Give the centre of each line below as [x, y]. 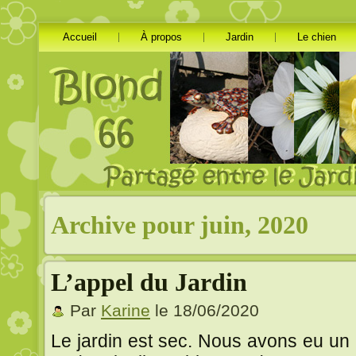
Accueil [80, 37]
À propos [161, 37]
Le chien [317, 37]
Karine [126, 310]
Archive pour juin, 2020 [180, 224]
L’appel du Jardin [149, 282]
